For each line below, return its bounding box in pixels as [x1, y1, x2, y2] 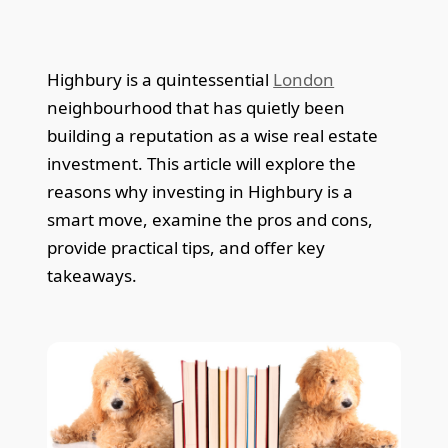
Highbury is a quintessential [47, 67, 274, 91]
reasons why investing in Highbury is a [47, 179, 354, 203]
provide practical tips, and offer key [47, 235, 326, 259]
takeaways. [47, 263, 138, 287]
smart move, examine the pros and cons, [47, 207, 374, 231]
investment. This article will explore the [47, 151, 357, 175]
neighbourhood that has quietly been [47, 95, 346, 119]
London [273, 67, 335, 91]
